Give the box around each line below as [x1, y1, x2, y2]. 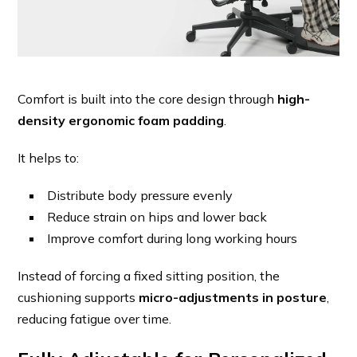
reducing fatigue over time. [18, 311, 172, 328]
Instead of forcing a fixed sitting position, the [18, 268, 280, 284]
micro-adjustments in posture [139, 289, 328, 306]
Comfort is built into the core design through [18, 91, 278, 108]
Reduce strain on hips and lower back [47, 209, 268, 226]
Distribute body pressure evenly [47, 187, 233, 204]
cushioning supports [18, 289, 139, 306]
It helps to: [18, 150, 80, 167]
